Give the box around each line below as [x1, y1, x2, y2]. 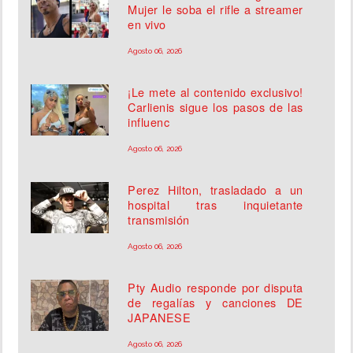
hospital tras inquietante [128, 196, 303, 214]
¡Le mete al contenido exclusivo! [128, 84, 303, 101]
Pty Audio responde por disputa [128, 279, 303, 296]
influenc [128, 113, 170, 131]
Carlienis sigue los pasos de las [128, 98, 303, 116]
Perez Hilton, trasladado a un [128, 181, 303, 199]
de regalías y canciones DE [128, 294, 303, 311]
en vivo [128, 16, 166, 33]
